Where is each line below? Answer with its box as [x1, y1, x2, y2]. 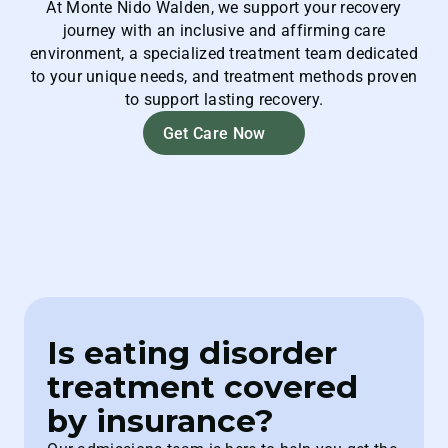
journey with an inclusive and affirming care [62, 21, 386, 41]
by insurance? [47, 401, 275, 440]
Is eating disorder [47, 333, 338, 372]
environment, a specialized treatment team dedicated [29, 44, 419, 64]
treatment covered [47, 367, 359, 406]
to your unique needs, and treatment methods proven [30, 67, 418, 87]
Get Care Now [162, 123, 266, 143]
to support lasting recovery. [124, 90, 324, 110]
